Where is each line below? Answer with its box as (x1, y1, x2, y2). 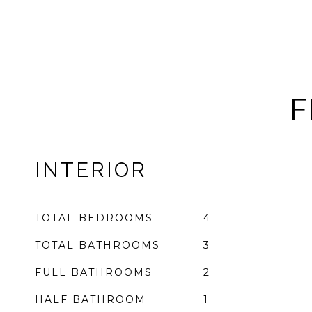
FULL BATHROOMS (35, 266, 153, 279)
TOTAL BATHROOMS (35, 239, 160, 251)
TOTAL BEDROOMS (35, 212, 153, 224)
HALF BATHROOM (35, 293, 146, 306)
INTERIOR (35, 158, 147, 182)
